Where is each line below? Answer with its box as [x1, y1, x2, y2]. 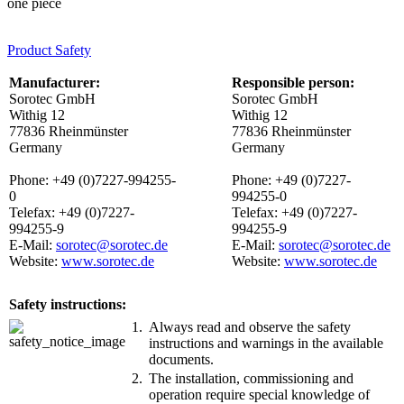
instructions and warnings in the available [149, 335, 383, 351]
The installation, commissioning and [149, 370, 353, 386]
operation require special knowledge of [149, 386, 370, 402]
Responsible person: [232, 74, 354, 90]
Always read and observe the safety [149, 318, 351, 335]
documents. [149, 351, 214, 367]
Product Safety [7, 41, 91, 58]
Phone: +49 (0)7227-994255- [9, 171, 176, 188]
